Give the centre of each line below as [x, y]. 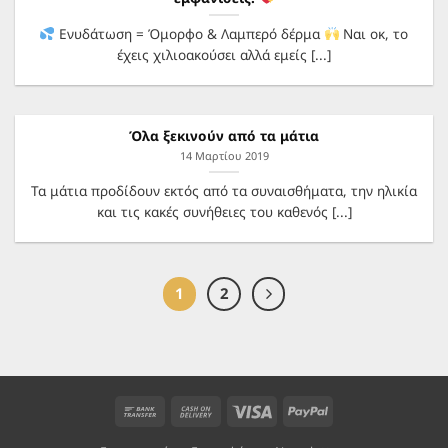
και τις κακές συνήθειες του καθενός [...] [224, 211]
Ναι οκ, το [374, 33]
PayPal [349, 410]
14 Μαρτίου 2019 [224, 156]
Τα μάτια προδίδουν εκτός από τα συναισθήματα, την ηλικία [224, 190]
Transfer [187, 433]
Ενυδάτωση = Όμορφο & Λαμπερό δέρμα [189, 33]
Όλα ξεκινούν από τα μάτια [224, 136]
